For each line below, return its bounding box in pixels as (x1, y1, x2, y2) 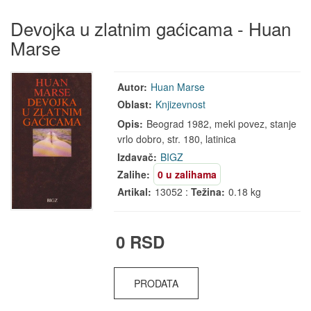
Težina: (191, 185, 226, 199)
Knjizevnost (155, 97, 206, 111)
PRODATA (134, 276, 179, 290)
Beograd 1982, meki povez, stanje (144, 117, 297, 131)
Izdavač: (117, 150, 158, 164)
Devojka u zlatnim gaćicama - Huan (10, 15, 291, 41)
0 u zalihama (158, 167, 217, 181)
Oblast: (117, 97, 153, 111)
